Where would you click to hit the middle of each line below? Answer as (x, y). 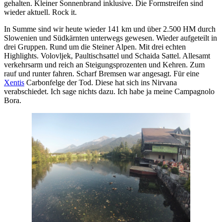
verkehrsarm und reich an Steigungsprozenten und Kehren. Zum (104, 64)
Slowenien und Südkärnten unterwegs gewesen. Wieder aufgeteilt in (111, 38)
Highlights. (22, 55)
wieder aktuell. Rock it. (42, 12)
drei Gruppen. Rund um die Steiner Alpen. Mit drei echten (95, 47)
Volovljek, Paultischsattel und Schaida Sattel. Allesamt (125, 55)
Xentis (14, 82)
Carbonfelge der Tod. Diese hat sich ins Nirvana (101, 82)
